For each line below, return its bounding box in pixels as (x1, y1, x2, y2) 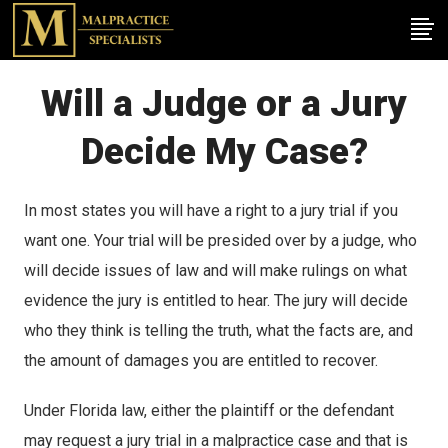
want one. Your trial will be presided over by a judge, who (23, 231, 417, 250)
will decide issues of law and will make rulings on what (23, 261, 407, 280)
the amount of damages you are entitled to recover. (23, 351, 378, 370)
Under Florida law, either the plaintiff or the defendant (23, 401, 394, 420)
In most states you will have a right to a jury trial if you (23, 201, 398, 220)
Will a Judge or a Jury (41, 82, 407, 125)
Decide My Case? (80, 130, 368, 173)
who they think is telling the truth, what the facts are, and (23, 321, 413, 340)
